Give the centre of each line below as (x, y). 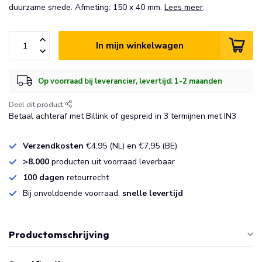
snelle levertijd (153, 193)
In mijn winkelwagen (139, 45)
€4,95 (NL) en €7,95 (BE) (130, 146)
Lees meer (184, 7)
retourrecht (88, 177)
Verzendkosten (53, 146)
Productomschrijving (59, 234)
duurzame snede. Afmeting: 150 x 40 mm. (87, 7)
